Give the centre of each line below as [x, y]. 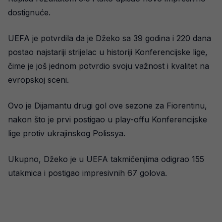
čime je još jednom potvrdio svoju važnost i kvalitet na [109, 66]
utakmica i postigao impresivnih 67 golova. [87, 173]
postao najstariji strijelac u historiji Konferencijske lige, [108, 52]
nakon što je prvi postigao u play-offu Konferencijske [108, 120]
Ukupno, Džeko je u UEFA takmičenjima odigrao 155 [106, 159]
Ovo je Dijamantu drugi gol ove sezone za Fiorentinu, [108, 106]
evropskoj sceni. [38, 80]
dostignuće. [29, 13]
